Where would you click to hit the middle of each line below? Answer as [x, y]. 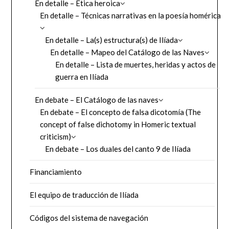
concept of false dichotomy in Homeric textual [118, 124]
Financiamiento [56, 171]
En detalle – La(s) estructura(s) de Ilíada [112, 40]
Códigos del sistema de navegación [89, 217]
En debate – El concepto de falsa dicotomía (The [121, 112]
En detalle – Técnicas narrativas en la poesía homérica [131, 15]
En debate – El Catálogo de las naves [97, 99]
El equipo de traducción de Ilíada [84, 194]
